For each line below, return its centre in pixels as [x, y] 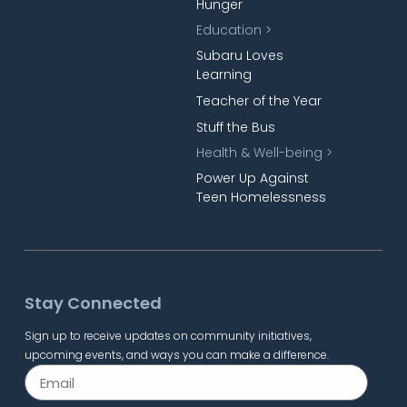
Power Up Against [253, 178]
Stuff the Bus [236, 127]
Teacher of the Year [259, 100]
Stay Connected [93, 303]
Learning [224, 74]
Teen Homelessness [262, 197]
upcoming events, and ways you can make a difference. [176, 355]
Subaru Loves [240, 55]
